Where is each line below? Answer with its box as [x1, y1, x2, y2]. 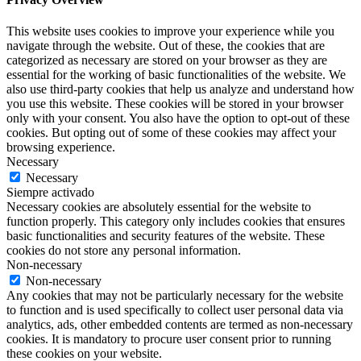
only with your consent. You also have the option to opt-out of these [6, 111, 350, 125]
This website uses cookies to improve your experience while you [6, 24, 334, 38]
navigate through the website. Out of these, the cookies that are [6, 39, 325, 52]
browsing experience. [6, 140, 115, 154]
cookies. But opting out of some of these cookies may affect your [6, 126, 336, 139]
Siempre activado [6, 185, 94, 199]
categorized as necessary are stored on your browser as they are [6, 53, 327, 67]
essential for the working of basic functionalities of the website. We [6, 68, 346, 81]
